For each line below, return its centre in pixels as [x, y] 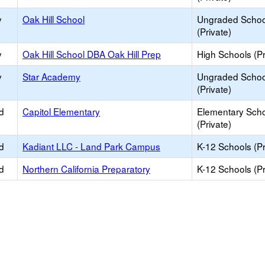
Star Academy [51, 76]
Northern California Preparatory [86, 169]
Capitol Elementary [61, 111]
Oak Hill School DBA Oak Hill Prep [92, 54]
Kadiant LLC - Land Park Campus [91, 146]
